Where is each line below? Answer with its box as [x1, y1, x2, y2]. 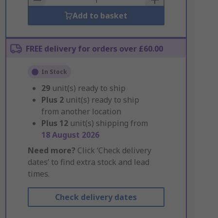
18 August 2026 [41, 129, 99, 140]
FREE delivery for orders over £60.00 [25, 43, 163, 54]
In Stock [41, 68, 67, 76]
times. [27, 168, 50, 179]
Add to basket [72, 10, 127, 21]
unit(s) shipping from [70, 118, 148, 128]
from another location [41, 106, 121, 117]
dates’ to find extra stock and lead [27, 157, 149, 167]
